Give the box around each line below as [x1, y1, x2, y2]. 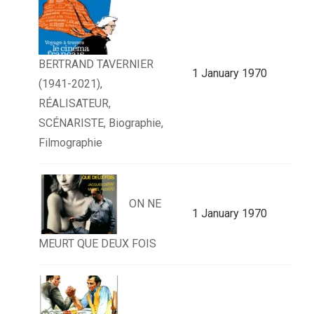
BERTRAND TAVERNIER [39, 57, 153, 71]
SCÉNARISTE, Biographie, [39, 116, 163, 130]
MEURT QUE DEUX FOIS [39, 237, 156, 251]
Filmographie [39, 136, 102, 150]
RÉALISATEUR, [39, 97, 111, 111]
